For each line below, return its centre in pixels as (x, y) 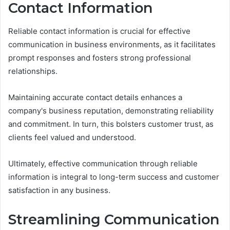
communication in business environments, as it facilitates (112, 44)
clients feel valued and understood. (72, 137)
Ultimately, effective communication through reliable (103, 163)
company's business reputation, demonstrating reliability (111, 110)
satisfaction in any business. (59, 190)
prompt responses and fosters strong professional (100, 57)
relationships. (33, 71)
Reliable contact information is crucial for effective (99, 31)
